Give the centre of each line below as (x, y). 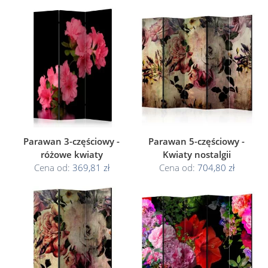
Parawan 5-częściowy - (197, 141)
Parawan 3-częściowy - (71, 141)
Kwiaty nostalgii (197, 154)
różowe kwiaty (71, 154)
